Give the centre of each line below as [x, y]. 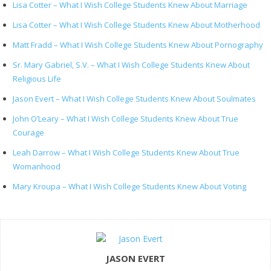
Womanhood [37, 166]
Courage [28, 132]
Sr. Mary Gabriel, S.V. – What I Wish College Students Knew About [131, 65]
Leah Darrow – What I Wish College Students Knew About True [126, 152]
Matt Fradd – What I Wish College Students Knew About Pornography [138, 45]
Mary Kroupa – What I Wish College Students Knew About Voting [129, 186]
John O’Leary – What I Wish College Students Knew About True [126, 119]
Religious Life [37, 79]
